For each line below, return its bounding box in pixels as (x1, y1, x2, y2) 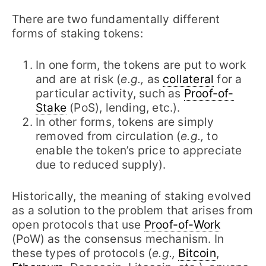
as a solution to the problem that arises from (12, 202, 254, 217)
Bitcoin (178, 245, 216, 260)
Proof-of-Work (144, 217, 221, 232)
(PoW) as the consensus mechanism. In (12, 231, 224, 246)
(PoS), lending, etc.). (66, 100, 183, 115)
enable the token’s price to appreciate (36, 143, 242, 158)
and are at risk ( (36, 72, 121, 87)
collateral (163, 72, 214, 87)
